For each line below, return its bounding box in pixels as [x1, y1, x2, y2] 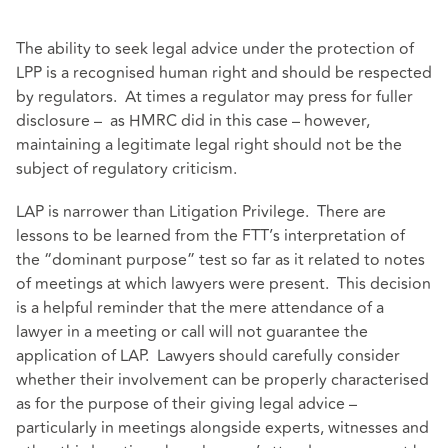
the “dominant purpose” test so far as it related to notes [16, 247, 425, 272]
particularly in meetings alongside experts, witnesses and [16, 415, 429, 440]
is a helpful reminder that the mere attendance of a [16, 295, 384, 320]
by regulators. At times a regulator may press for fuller [16, 84, 413, 109]
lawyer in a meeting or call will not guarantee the [16, 319, 368, 344]
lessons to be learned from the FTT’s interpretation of [16, 223, 405, 248]
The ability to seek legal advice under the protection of [16, 36, 414, 61]
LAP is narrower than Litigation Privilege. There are [16, 199, 386, 224]
